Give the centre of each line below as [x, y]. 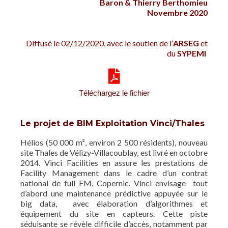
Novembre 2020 [177, 12]
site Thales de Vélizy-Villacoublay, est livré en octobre [114, 152]
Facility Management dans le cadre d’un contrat [114, 173]
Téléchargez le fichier [114, 93]
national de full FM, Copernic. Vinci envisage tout [114, 183]
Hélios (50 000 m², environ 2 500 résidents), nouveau [114, 142]
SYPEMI [192, 53]
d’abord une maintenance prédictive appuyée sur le [114, 193]
